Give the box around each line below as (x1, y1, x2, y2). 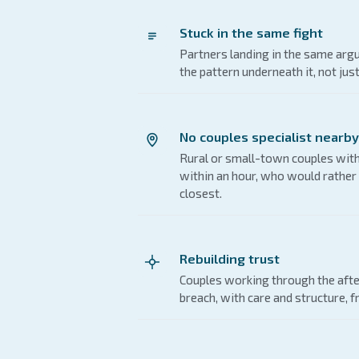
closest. (179, 185, 222, 200)
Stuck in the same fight (179, 24, 323, 40)
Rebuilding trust (179, 250, 280, 266)
